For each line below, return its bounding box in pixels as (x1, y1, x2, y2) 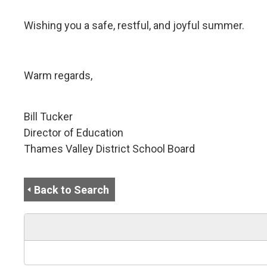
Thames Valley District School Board (24, 142, 195, 155)
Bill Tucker (24, 110, 73, 123)
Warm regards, (24, 69, 93, 82)
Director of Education (24, 126, 124, 139)
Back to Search (34, 183, 110, 196)
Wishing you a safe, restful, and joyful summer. (24, 18, 245, 32)
